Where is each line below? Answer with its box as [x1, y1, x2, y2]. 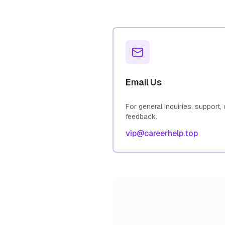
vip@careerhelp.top [126, 128, 198, 139]
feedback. [126, 112, 157, 121]
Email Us [126, 76, 162, 88]
